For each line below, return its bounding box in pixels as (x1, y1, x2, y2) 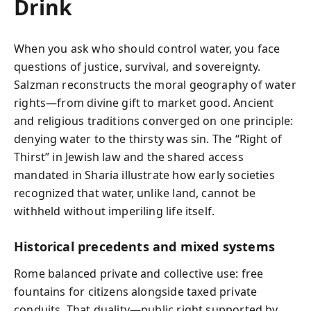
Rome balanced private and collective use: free (14, 265, 264, 281)
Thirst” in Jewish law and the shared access (14, 149, 244, 165)
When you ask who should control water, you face (14, 41, 280, 56)
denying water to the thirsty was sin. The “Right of (14, 131, 283, 146)
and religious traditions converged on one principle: (14, 113, 294, 128)
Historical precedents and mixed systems (14, 238, 276, 255)
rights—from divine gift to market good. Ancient (14, 95, 274, 110)
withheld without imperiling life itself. (14, 203, 215, 219)
